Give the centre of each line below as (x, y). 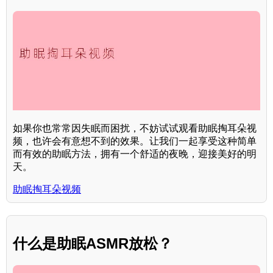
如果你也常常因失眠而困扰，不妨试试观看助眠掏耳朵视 (135, 128)
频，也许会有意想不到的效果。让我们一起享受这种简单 (135, 141)
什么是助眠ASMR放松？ (93, 243)
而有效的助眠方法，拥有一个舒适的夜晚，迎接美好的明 (135, 154)
